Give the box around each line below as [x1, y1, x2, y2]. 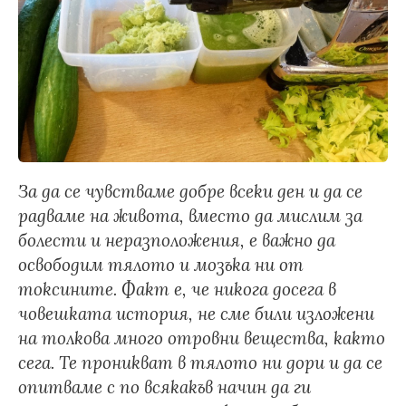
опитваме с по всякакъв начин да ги [18, 376, 311, 398]
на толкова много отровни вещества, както [18, 327, 385, 349]
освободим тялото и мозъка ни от [18, 254, 304, 275]
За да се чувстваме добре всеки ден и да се [18, 180, 362, 202]
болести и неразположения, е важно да [18, 229, 335, 251]
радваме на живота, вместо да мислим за [18, 205, 362, 227]
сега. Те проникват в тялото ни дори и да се [18, 352, 382, 373]
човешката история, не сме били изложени [18, 303, 374, 324]
